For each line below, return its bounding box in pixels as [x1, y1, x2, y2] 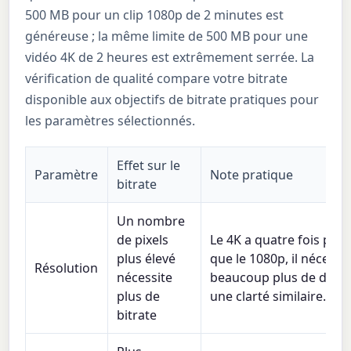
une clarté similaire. [210, 287, 327, 305]
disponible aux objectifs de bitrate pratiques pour [25, 90, 320, 108]
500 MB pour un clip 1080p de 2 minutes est [25, 5, 284, 24]
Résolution [34, 259, 99, 277]
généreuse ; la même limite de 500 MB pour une [25, 27, 309, 45]
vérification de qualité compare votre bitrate [25, 69, 288, 87]
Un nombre [117, 212, 186, 230]
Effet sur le [117, 156, 181, 174]
